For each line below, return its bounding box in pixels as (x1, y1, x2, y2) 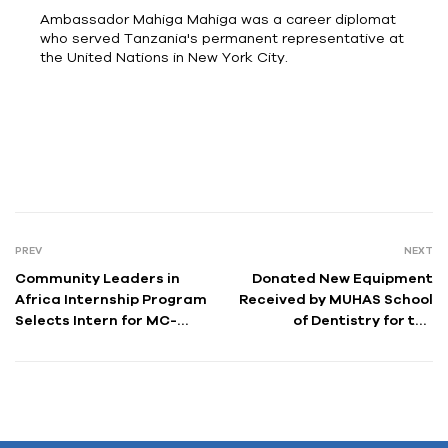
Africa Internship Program (15, 290, 207, 307)
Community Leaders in (15, 269, 180, 286)
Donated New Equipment (252, 269, 433, 286)
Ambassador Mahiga (40, 10, 188, 27)
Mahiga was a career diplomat (187, 10, 397, 27)
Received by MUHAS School (239, 290, 433, 307)
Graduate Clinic (315, 332, 433, 349)
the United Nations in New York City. (40, 48, 289, 65)
